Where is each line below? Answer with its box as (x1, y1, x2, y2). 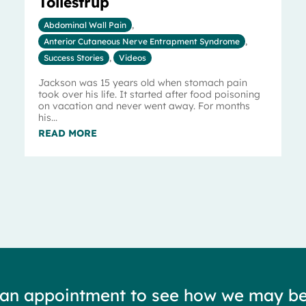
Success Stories (43, 52, 104, 63)
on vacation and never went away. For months (38, 99, 250, 112)
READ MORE (38, 126, 97, 139)
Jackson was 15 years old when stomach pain (38, 76, 247, 89)
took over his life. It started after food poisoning (38, 87, 260, 100)
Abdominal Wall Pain (43, 19, 126, 30)
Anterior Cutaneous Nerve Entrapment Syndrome (43, 36, 240, 46)
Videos (118, 52, 146, 63)
